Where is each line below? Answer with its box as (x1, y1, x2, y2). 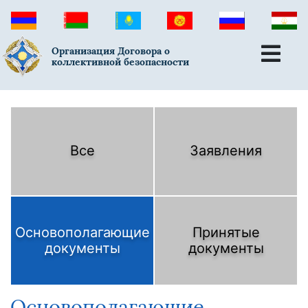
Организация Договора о (52, 45, 170, 58)
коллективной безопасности (52, 56, 190, 69)
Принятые (192, 223, 260, 241)
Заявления (190, 142, 262, 159)
